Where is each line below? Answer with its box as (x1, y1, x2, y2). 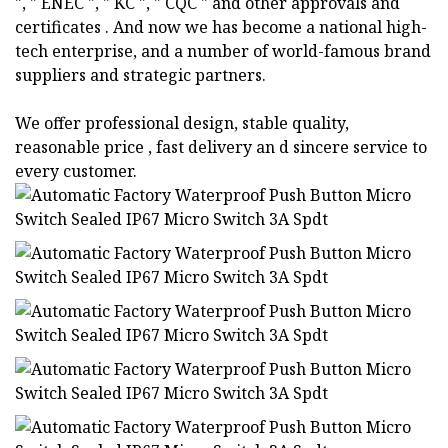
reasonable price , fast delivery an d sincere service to (15, 136, 427, 159)
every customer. (15, 160, 137, 183)
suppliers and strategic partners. (15, 64, 266, 87)
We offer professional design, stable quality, (15, 112, 349, 135)
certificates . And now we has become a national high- (15, 16, 427, 39)
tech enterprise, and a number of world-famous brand (15, 40, 431, 63)
